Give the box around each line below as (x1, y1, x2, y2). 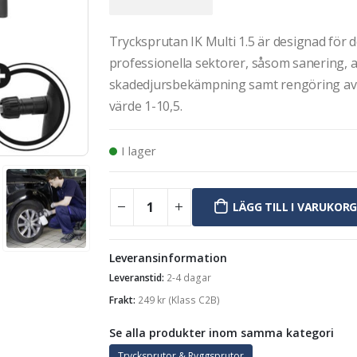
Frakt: (108, 293, 138, 308)
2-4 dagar (166, 271, 211, 285)
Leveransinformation (108, 250, 227, 266)
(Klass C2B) (165, 293, 220, 308)
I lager (120, 142, 156, 159)
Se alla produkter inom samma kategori (108, 325, 334, 341)
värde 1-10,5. (108, 96, 182, 115)
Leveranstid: (108, 271, 167, 285)
